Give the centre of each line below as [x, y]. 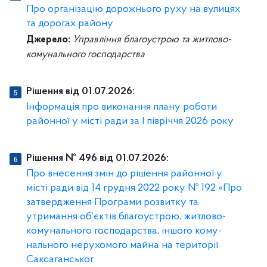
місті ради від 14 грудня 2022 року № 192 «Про [134, 188]
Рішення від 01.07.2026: [80, 92]
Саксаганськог [60, 260]
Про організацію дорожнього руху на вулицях [133, 10]
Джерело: [48, 40]
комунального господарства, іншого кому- [124, 231]
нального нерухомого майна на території [122, 246]
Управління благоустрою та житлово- [152, 40]
